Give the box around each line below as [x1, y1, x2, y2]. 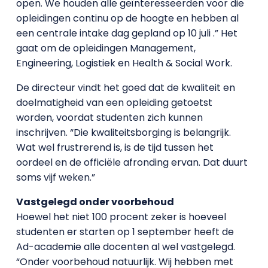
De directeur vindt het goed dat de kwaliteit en [16, 81, 235, 95]
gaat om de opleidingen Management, [16, 41, 196, 55]
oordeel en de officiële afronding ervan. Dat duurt [16, 156, 248, 169]
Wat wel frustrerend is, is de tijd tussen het [16, 141, 214, 154]
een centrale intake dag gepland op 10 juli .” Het [16, 26, 237, 40]
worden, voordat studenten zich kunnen [16, 111, 203, 124]
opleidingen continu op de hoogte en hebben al [16, 11, 239, 25]
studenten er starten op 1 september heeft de [16, 225, 234, 239]
